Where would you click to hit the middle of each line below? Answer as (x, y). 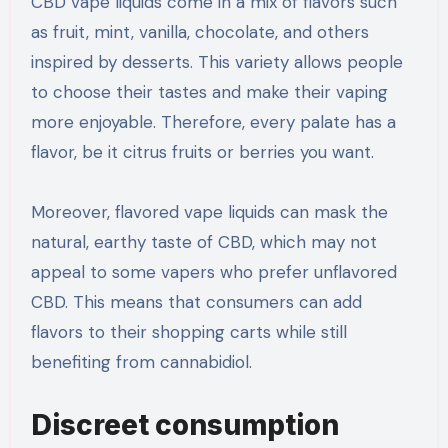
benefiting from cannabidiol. (141, 361)
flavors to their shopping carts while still (188, 331)
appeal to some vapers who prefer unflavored (213, 271)
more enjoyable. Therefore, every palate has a (213, 121)
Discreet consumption (184, 424)
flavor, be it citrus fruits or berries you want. (202, 151)
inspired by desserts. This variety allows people (216, 61)
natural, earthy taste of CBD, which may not (203, 241)
